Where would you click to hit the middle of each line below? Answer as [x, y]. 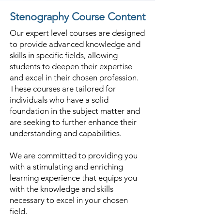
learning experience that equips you [73, 178]
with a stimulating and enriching [66, 167]
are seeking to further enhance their [73, 122]
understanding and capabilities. [66, 133]
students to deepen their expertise [71, 66]
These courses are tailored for [63, 89]
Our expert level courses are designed [77, 33]
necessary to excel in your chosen [69, 200]
